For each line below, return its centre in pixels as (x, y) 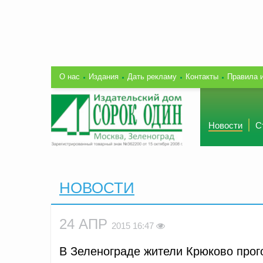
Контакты (202, 76)
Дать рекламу (152, 76)
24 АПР (85, 224)
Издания (104, 76)
